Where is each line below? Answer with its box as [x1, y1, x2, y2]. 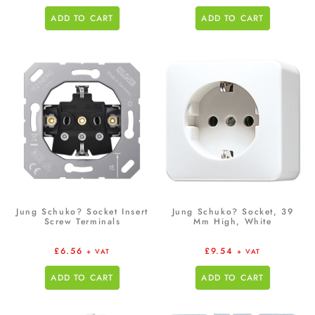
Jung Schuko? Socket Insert [16, 205, 148, 218]
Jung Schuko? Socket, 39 [172, 205, 294, 218]
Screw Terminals [44, 214, 121, 228]
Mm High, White [193, 214, 272, 228]
